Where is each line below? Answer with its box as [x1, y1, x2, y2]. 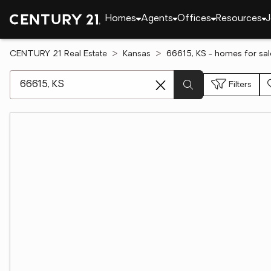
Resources [215, 14, 262, 24]
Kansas [123, 50, 151, 59]
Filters [229, 80, 252, 90]
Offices [177, 14, 211, 24]
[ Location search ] [9, 71, 90, 81]
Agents [140, 14, 173, 24]
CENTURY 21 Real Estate [10, 50, 107, 59]
